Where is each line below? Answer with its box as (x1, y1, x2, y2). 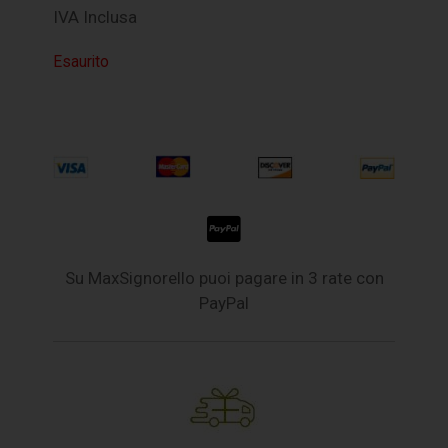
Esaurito (53, 52, 110, 72)
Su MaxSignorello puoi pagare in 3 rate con (64, 267, 384, 288)
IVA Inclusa (53, 7, 138, 28)
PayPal (199, 292, 249, 313)
